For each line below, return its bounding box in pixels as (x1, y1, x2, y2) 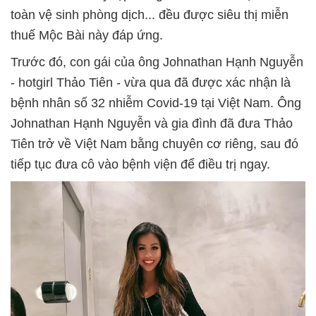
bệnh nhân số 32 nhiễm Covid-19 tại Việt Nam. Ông (11, 96, 301, 110)
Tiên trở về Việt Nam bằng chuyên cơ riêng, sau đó (11, 137, 298, 151)
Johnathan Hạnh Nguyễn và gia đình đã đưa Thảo (11, 116, 293, 130)
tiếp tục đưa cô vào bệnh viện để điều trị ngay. (11, 157, 270, 171)
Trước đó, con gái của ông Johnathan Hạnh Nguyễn (11, 55, 303, 69)
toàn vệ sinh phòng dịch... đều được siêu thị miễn (11, 8, 288, 22)
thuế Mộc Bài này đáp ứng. (11, 28, 163, 42)
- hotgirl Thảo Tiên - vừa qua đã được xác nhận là (11, 75, 291, 90)
